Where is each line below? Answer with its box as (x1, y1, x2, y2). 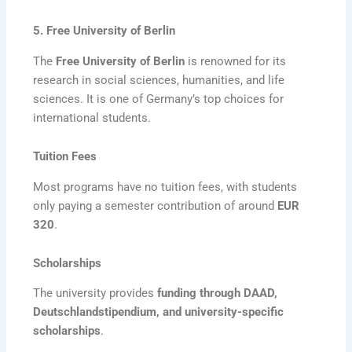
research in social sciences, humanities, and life (33, 72, 285, 87)
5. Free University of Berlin (33, 24, 176, 38)
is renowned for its (185, 53, 287, 68)
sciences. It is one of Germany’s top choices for (33, 91, 284, 106)
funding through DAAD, (157, 286, 278, 301)
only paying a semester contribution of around (33, 198, 278, 213)
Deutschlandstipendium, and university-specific (33, 305, 284, 320)
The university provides (33, 286, 158, 301)
